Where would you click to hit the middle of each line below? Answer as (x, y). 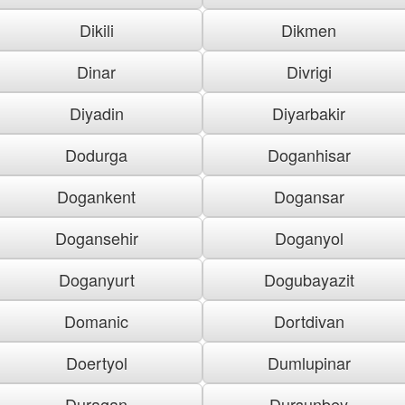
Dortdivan (309, 320)
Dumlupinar (309, 362)
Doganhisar (309, 154)
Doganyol (309, 237)
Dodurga (96, 154)
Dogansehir (96, 237)
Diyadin (96, 113)
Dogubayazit (309, 279)
